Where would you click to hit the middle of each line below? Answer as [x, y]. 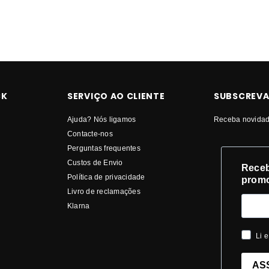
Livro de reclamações [104, 192]
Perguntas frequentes [104, 148]
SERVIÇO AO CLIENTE [116, 96]
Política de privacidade [106, 177]
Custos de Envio [95, 163]
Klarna [79, 206]
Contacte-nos [90, 134]
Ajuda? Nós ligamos [102, 119]
